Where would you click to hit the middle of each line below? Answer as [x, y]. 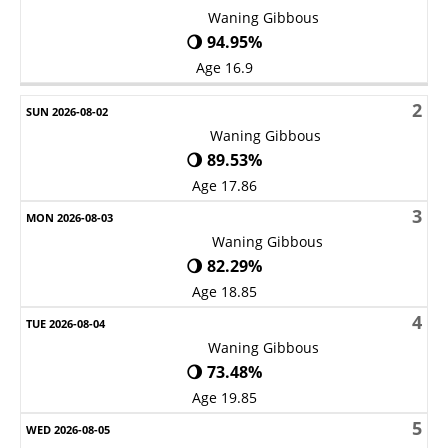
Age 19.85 [224, 397]
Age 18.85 [224, 291]
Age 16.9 [224, 67]
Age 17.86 [224, 185]
